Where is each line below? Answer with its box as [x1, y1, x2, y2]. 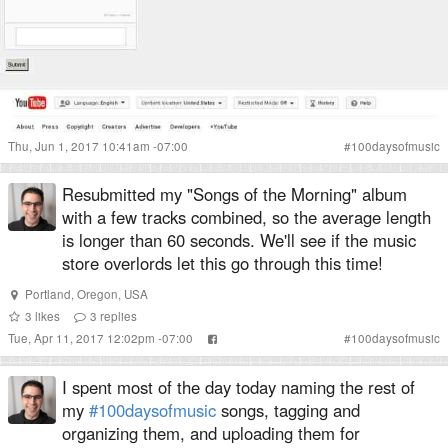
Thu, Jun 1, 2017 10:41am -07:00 [8, 138, 188, 154]
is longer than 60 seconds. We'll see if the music [62, 228, 416, 252]
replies [96, 308, 137, 324]
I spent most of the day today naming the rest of [62, 375, 415, 399]
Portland [24, 286, 71, 302]
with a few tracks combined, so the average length [62, 205, 431, 229]
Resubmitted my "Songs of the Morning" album [62, 182, 407, 206]
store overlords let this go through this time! [62, 251, 383, 275]
